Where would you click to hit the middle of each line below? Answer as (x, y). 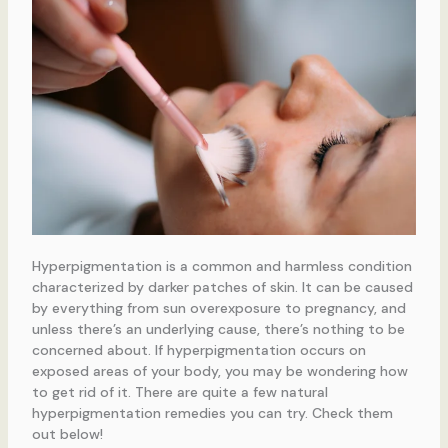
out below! (67, 434)
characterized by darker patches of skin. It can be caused (222, 287)
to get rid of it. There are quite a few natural (179, 392)
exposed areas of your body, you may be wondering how (219, 371)
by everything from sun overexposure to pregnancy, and (218, 308)
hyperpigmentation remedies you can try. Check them (212, 413)
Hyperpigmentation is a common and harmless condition (221, 266)
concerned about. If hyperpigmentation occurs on (198, 350)
